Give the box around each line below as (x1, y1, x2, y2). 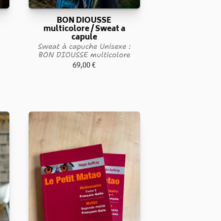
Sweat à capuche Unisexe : (37, 41, 131, 51)
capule (71, 31, 97, 44)
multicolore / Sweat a (43, 23, 125, 36)
